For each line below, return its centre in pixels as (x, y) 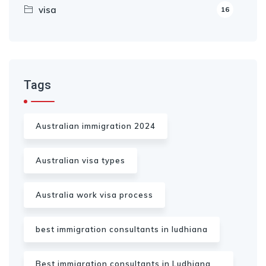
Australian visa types (80, 160)
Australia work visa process (94, 195)
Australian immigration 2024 (96, 126)
